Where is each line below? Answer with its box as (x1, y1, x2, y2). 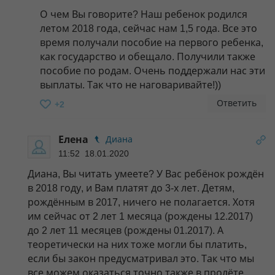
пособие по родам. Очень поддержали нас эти (40, 65, 265, 76)
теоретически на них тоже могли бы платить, (28, 239, 247, 250)
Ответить (217, 98, 257, 108)
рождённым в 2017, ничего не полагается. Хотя (28, 196, 255, 207)
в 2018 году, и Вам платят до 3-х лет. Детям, (28, 182, 234, 193)
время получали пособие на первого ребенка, (40, 37, 263, 48)
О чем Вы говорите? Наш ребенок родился (40, 9, 247, 20)
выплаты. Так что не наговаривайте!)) (40, 79, 221, 90)
